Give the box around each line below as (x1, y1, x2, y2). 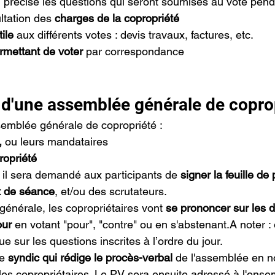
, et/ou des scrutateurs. (55, 185, 167, 198)
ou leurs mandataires (2, 135, 108, 148)
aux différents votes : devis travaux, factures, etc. (14, 28, 254, 41)
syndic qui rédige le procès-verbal (8, 251, 172, 264)
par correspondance (83, 45, 184, 58)
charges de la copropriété (55, 12, 179, 25)
